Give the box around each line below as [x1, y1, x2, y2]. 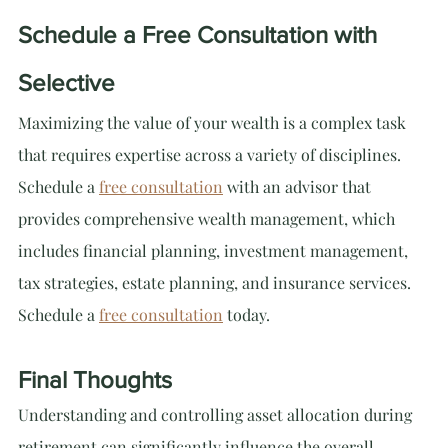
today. [223, 304, 270, 325]
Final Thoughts [18, 366, 172, 393]
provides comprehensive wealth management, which [18, 208, 399, 229]
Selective [18, 69, 115, 96]
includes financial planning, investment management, [18, 240, 412, 261]
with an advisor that [223, 176, 375, 197]
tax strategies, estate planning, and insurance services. [18, 272, 415, 293]
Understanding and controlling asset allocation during [18, 404, 416, 425]
